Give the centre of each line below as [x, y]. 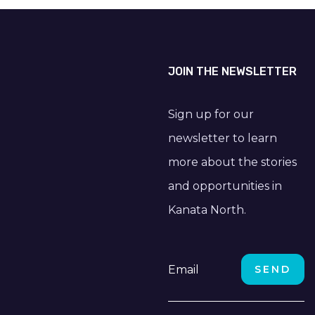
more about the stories [232, 162]
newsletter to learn [222, 138]
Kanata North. [207, 210]
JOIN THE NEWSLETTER [232, 71]
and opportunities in [225, 186]
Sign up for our [211, 114]
